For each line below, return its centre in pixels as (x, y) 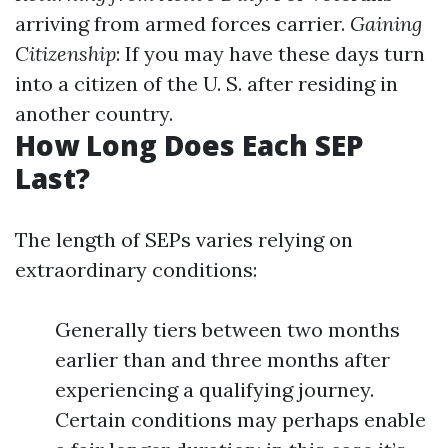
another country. (94, 113)
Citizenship (65, 53)
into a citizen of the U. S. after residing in (206, 83)
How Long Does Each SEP (189, 145)
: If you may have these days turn (270, 53)
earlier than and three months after (222, 359)
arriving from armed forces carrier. (182, 23)
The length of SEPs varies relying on (184, 239)
